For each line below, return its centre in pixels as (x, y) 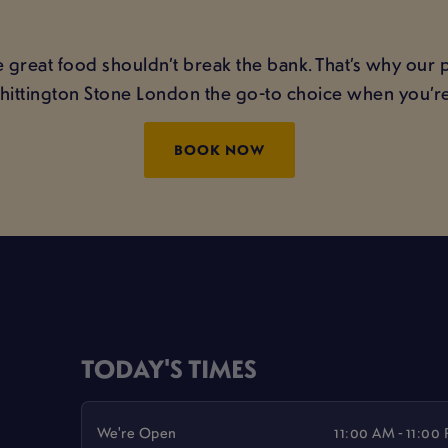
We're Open (136, 431)
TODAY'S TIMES (169, 368)
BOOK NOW (219, 150)
